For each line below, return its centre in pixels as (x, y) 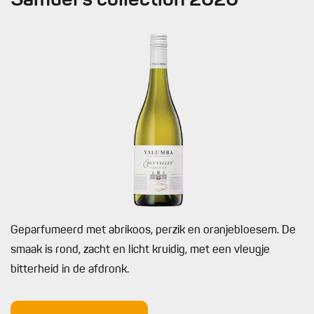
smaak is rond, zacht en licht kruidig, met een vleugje (140, 251)
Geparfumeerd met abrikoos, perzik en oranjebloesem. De (153, 231)
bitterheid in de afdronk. (70, 270)
